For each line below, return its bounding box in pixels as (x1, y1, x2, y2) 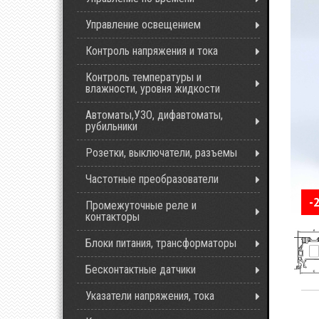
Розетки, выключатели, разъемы (85, 146, 237, 159)
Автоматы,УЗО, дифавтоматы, (85, 108, 223, 122)
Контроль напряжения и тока (85, 44, 218, 58)
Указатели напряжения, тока (85, 289, 214, 303)
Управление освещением (85, 18, 201, 31)
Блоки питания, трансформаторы (85, 236, 236, 250)
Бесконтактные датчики (85, 263, 196, 276)
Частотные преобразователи (85, 172, 219, 186)
